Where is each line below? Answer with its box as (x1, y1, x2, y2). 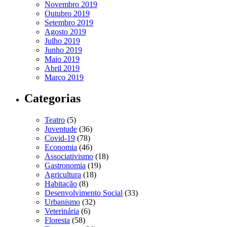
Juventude (45, 125, 77, 134)
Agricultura (45, 170, 81, 179)
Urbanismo (45, 198, 80, 207)
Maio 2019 (45, 54, 80, 63)
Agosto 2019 (45, 27, 86, 36)
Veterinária (45, 207, 79, 216)
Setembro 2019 (45, 18, 93, 27)
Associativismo (45, 152, 93, 161)
